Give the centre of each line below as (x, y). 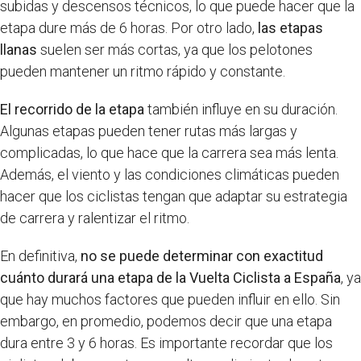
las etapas (290, 28)
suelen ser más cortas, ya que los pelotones (175, 50)
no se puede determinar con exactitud (202, 256)
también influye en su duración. (241, 110)
